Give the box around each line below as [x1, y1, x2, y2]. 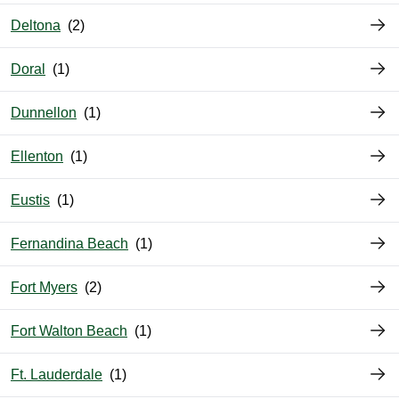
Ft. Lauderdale [11, 367, 102, 383]
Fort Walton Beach [11, 323, 127, 339]
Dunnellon [11, 105, 77, 121]
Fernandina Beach [11, 236, 128, 252]
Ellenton [11, 149, 63, 165]
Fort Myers [11, 280, 77, 296]
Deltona [11, 18, 61, 34]
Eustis [11, 192, 50, 208]
